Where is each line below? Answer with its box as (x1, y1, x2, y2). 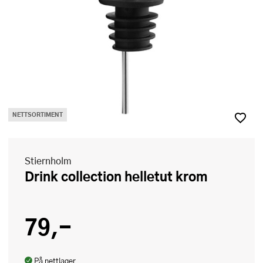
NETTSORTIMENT (12, 110, 63, 119)
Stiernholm (25, 154, 72, 167)
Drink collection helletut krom (34, 166, 207, 186)
